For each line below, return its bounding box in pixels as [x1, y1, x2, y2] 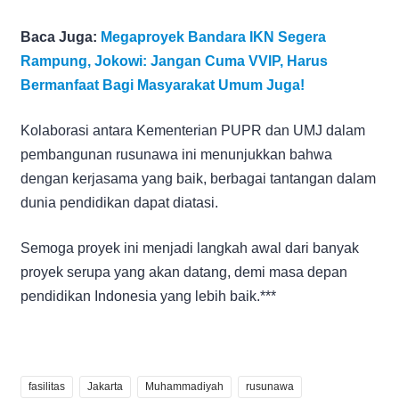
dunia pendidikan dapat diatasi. [20, 194, 218, 210]
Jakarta [87, 379, 123, 393]
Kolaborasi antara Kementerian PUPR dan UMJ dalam [20, 122, 365, 138]
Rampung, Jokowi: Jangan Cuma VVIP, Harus [20, 53, 328, 69]
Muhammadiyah [145, 379, 224, 393]
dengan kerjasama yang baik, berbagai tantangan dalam [20, 170, 376, 186]
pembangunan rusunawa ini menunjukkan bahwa [20, 146, 332, 162]
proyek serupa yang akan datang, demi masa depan [20, 264, 347, 280]
